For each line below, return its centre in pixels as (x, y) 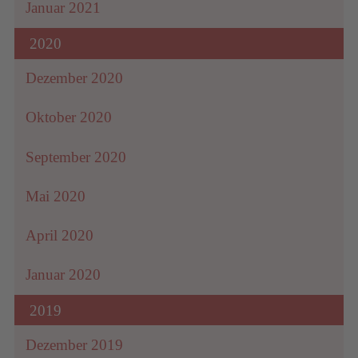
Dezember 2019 (75, 344)
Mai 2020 (56, 196)
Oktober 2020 (69, 117)
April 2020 (60, 235)
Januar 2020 (64, 275)
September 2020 (76, 157)
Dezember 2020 (75, 78)
